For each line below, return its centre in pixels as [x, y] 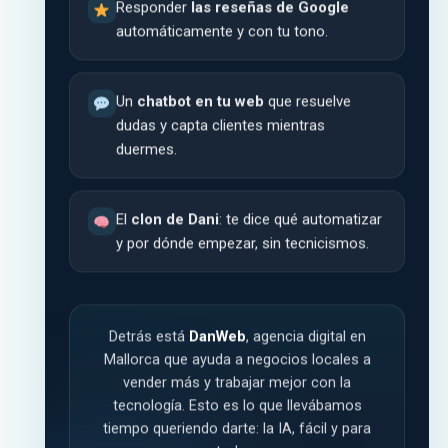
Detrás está [148, 335]
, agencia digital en [305, 335]
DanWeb [217, 335]
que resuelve [307, 99]
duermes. [146, 147]
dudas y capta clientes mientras [220, 123]
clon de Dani [174, 217]
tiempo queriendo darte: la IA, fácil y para [236, 427]
